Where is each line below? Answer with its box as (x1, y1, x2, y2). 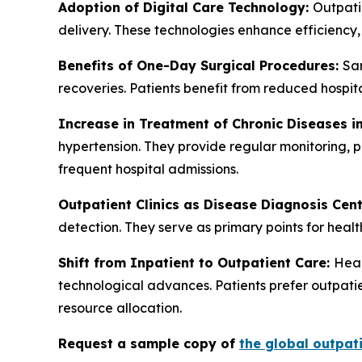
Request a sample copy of (58, 335, 239, 352)
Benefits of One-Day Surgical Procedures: (58, 57, 343, 74)
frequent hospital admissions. (58, 161, 238, 178)
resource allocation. (58, 300, 182, 317)
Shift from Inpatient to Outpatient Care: (58, 255, 334, 271)
